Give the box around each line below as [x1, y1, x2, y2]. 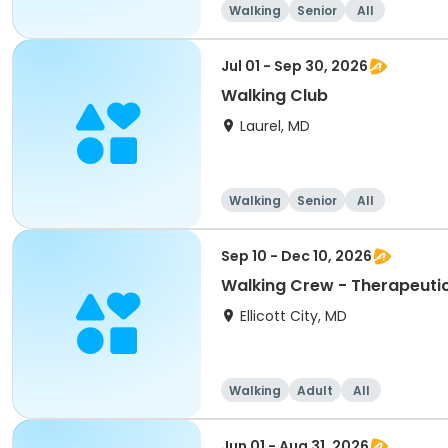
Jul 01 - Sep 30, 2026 [221, 56, 368, 76]
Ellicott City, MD [240, 306, 347, 326]
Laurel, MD [240, 116, 310, 136]
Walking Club [221, 84, 328, 107]
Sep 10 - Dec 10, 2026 [221, 246, 372, 266]
